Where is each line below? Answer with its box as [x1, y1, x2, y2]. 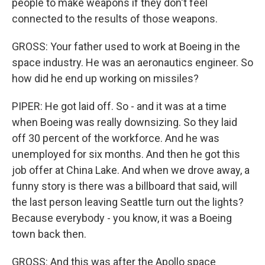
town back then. [12, 228, 86, 240]
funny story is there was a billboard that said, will [12, 180, 237, 192]
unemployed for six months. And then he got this [12, 148, 240, 160]
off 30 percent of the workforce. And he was [12, 132, 219, 144]
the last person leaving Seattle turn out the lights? [12, 196, 244, 208]
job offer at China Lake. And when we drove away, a [12, 164, 250, 176]
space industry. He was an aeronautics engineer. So [12, 56, 253, 69]
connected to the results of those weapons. [12, 12, 218, 25]
